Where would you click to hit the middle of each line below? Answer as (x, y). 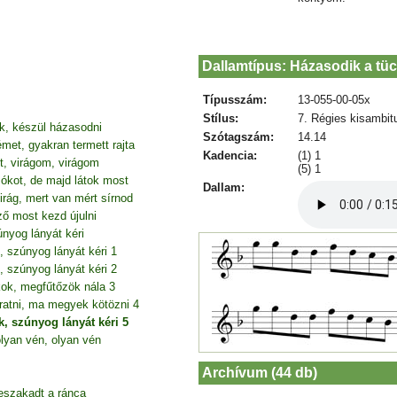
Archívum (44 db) (260, 372)
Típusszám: (234, 99)
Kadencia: (230, 155)
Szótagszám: (238, 136)
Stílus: (220, 118)
